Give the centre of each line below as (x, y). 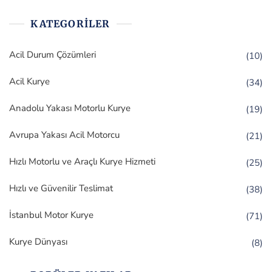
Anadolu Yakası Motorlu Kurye (70, 108)
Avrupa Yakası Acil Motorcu (64, 135)
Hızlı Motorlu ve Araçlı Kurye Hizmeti (82, 162)
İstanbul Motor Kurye (51, 215)
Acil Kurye (29, 82)
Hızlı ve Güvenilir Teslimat (61, 189)
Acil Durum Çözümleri (53, 55)
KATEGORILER (70, 24)
